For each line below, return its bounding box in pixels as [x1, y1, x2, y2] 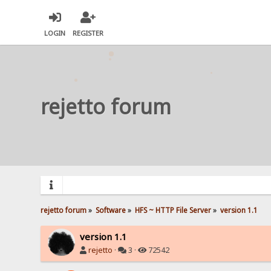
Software [96, 204, 126, 215]
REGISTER [73, 28, 104, 38]
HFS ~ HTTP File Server [135, 204, 212, 215]
